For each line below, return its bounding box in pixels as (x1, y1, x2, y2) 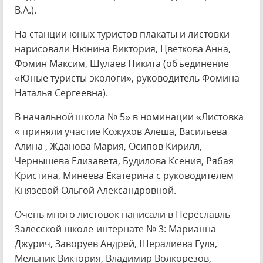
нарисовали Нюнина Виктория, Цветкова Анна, (15, 42, 231, 55)
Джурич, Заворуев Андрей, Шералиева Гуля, (15, 237, 217, 250)
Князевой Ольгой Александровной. (15, 184, 176, 197)
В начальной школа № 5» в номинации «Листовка (15, 110, 244, 123)
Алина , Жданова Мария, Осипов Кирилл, (15, 140, 202, 153)
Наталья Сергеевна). (15, 86, 108, 99)
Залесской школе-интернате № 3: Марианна (15, 222, 216, 235)
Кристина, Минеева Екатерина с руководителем (15, 169, 234, 182)
